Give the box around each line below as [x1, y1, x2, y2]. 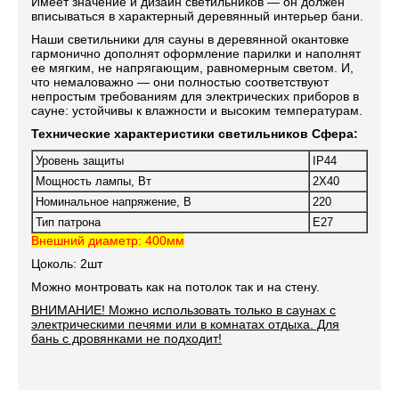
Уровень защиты [36, 154, 124, 167]
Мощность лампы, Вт [36, 175, 151, 188]
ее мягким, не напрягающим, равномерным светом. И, [31, 61, 354, 75]
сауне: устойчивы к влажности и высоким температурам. [31, 103, 362, 118]
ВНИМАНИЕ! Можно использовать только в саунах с [31, 303, 336, 317]
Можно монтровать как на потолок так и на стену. [31, 280, 320, 294]
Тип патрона [36, 216, 101, 229]
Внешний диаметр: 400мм [31, 233, 184, 248]
